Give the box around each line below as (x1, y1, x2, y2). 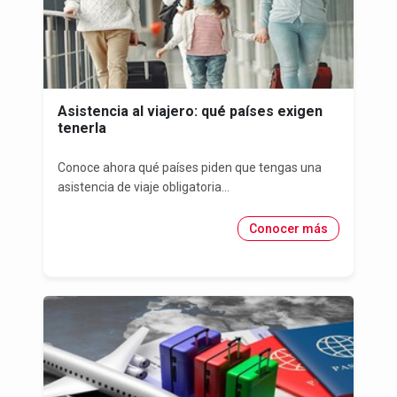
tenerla (58, 120, 106, 137)
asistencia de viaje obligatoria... (58, 180, 230, 195)
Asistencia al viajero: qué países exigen (58, 103, 323, 121)
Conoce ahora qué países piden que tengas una (58, 160, 322, 175)
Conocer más (249, 222, 328, 237)
